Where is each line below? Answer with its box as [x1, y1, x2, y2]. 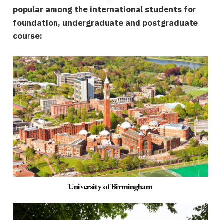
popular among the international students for [12, 4, 196, 15]
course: [12, 30, 42, 42]
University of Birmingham [68, 180, 152, 192]
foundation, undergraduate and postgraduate [12, 17, 198, 28]
